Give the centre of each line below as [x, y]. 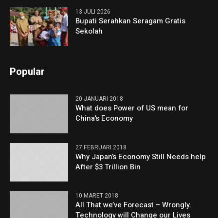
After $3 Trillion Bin [108, 167]
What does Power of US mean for [132, 108]
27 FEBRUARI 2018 [101, 147]
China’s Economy [104, 118]
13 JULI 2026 [93, 12]
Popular [27, 72]
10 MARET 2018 [97, 195]
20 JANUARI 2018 [100, 99]
